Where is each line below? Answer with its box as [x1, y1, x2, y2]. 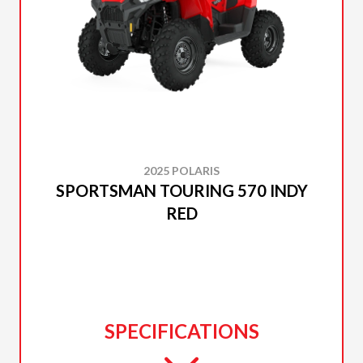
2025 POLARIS [143, 164, 220, 177]
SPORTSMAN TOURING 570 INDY [55, 181, 308, 200]
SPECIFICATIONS [104, 319, 259, 343]
